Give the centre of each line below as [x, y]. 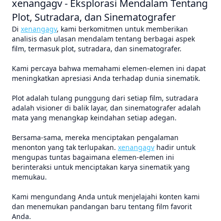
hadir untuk [175, 147]
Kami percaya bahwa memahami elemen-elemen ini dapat [109, 68]
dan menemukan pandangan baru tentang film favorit [102, 206]
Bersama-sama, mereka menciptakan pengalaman [95, 137]
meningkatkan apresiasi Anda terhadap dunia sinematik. [106, 78]
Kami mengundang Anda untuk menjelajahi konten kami [106, 197]
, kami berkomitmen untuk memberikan [122, 29]
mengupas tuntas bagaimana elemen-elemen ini [93, 157]
